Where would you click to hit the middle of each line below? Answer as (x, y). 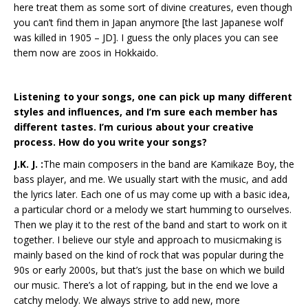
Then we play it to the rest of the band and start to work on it (151, 224)
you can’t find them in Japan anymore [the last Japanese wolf (148, 22)
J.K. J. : (29, 164)
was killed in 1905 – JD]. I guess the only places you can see (146, 37)
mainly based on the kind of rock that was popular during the (149, 254)
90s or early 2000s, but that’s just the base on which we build (149, 269)
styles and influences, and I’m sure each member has (146, 111)
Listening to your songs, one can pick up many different (153, 96)
